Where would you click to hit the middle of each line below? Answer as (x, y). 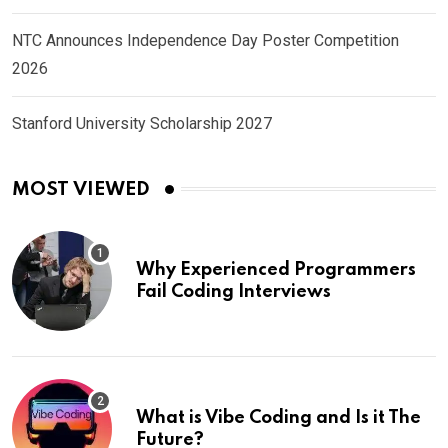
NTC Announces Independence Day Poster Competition (205, 40)
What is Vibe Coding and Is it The (278, 417)
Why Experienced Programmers (276, 269)
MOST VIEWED (81, 189)
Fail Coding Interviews (233, 291)
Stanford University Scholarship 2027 (142, 123)
